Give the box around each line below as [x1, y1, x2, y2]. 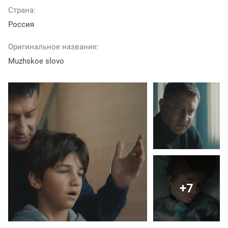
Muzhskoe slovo [8, 56, 64, 66]
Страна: [8, 5, 36, 15]
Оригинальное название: [8, 42, 99, 51]
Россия [8, 19, 34, 29]
